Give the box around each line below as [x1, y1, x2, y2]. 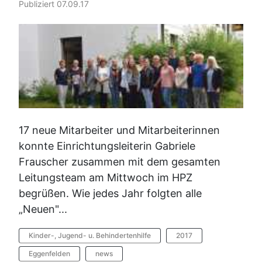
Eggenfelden [29, 249, 70, 258]
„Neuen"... [19, 202, 67, 215]
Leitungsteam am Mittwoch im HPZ [19, 171, 192, 184]
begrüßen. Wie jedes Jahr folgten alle [19, 187, 202, 199]
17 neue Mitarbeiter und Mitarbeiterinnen [19, 123, 220, 136]
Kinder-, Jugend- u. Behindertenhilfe [29, 230, 151, 240]
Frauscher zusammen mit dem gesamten [19, 155, 220, 168]
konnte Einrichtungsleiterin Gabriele [19, 139, 195, 152]
